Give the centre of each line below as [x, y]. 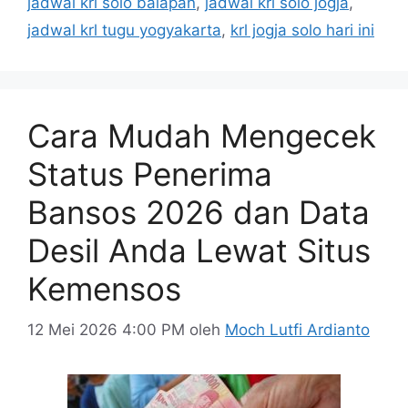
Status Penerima [150, 174]
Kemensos [104, 289]
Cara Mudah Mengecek [202, 136]
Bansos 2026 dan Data [199, 212]
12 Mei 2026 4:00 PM [106, 329]
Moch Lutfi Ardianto [297, 329]
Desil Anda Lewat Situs [199, 250]
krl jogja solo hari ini [302, 30]
